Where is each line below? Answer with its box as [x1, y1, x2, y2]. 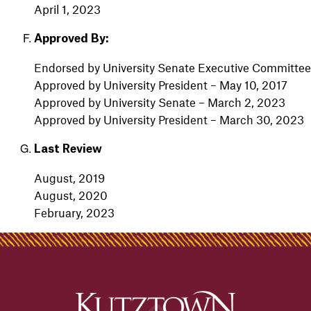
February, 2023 [33, 205, 115, 219]
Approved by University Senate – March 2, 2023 [33, 94, 285, 109]
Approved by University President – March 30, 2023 [33, 112, 304, 126]
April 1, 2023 [33, 1, 101, 16]
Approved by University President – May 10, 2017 [33, 77, 287, 92]
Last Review [33, 143, 102, 155]
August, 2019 [33, 170, 105, 185]
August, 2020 [33, 187, 108, 202]
